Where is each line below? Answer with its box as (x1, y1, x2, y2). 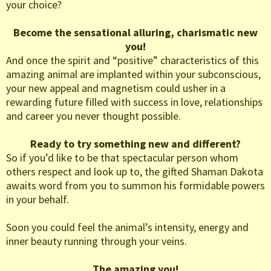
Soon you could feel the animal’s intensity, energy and (6, 220, 249, 235)
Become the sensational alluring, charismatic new (13, 25, 258, 40)
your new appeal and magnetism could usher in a (6, 81, 226, 96)
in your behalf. (6, 192, 69, 207)
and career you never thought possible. (6, 109, 181, 123)
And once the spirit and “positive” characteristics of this (6, 53, 259, 68)
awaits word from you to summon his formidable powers (6, 178, 265, 193)
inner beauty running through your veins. (6, 234, 187, 249)
